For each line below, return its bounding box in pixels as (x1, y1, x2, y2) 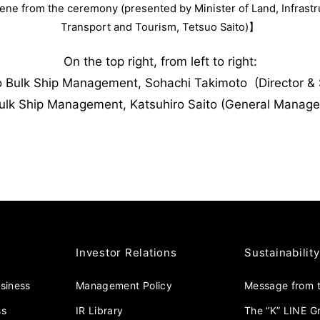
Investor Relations (76, 246, 177, 260)
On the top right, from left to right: (63, 54, 257, 69)
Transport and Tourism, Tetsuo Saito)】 (61, 21, 259, 34)
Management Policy (76, 279, 172, 292)
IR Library (76, 304, 124, 317)
